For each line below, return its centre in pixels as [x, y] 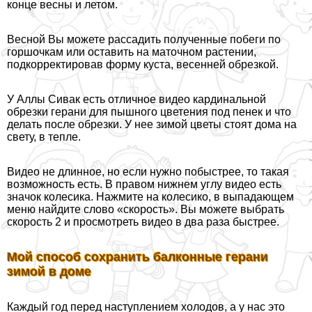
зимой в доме [49, 271]
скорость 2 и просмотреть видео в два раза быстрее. [143, 221]
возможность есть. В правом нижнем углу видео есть [144, 184]
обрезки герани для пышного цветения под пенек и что [149, 111]
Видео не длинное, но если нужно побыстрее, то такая [148, 171]
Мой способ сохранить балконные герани [138, 257]
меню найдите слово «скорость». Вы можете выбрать [146, 209]
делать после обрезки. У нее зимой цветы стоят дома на [152, 124]
